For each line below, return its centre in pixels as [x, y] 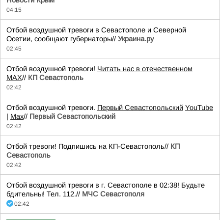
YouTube [199, 107]
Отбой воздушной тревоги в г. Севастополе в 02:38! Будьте [106, 185]
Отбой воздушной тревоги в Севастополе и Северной [96, 30]
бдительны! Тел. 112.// [44, 194]
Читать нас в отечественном [145, 69]
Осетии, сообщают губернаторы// [62, 39]
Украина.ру [136, 39]
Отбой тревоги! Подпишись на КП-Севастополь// [88, 146]
